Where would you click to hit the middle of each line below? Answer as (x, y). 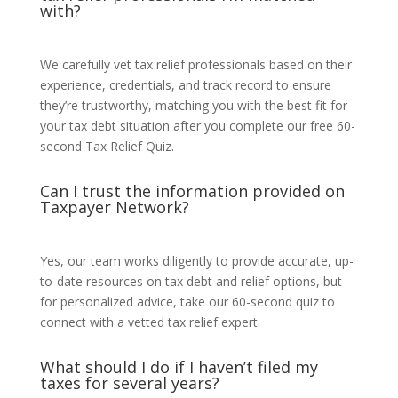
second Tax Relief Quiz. (107, 146)
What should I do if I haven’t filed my (179, 367)
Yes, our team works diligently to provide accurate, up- (196, 261)
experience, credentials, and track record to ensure (185, 85)
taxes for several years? (129, 383)
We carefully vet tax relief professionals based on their (195, 64)
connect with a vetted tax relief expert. (150, 322)
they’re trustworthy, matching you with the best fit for (193, 105)
